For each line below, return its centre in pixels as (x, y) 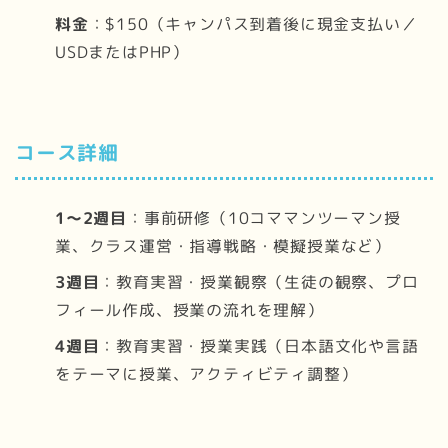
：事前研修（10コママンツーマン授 (264, 218)
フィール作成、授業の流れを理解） (189, 310)
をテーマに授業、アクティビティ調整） (206, 374)
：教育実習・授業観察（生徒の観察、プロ (259, 282)
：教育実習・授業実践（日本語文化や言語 (259, 346)
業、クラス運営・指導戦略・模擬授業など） (223, 246)
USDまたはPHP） (122, 51)
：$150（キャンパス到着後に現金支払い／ (253, 23)
